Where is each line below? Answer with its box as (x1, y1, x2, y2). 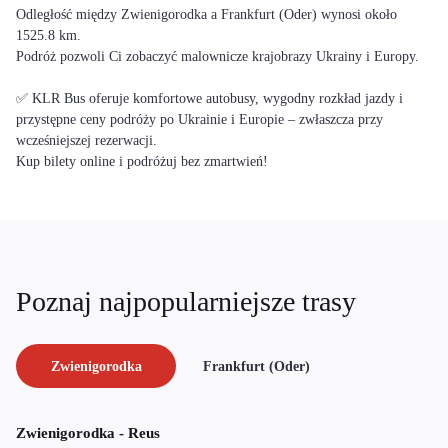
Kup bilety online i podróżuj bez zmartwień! (16, 154, 268, 169)
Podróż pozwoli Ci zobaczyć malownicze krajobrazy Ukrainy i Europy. (16, 49, 419, 64)
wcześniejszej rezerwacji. (16, 133, 157, 148)
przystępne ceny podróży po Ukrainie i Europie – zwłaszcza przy (16, 112, 383, 127)
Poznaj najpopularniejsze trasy (16, 286, 356, 318)
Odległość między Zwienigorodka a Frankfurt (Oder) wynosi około (16, 7, 397, 22)
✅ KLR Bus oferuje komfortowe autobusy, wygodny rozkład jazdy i (16, 91, 403, 106)
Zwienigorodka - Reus (16, 425, 160, 442)
